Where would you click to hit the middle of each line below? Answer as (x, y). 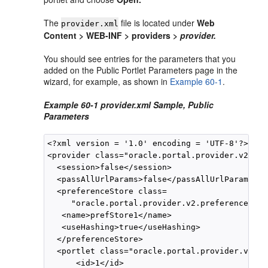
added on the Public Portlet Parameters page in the (141, 70)
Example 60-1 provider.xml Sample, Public (129, 105)
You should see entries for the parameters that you (140, 59)
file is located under (158, 23)
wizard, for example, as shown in (107, 81)
